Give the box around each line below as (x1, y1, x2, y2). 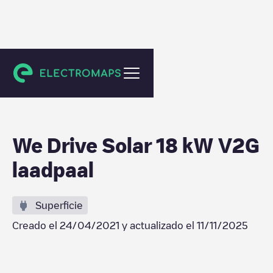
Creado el (12, 221, 60, 230)
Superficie (35, 200, 83, 210)
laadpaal (12, 160, 94, 179)
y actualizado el (119, 221, 197, 230)
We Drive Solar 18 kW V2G (12, 135, 260, 155)
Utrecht (24, 65, 54, 74)
